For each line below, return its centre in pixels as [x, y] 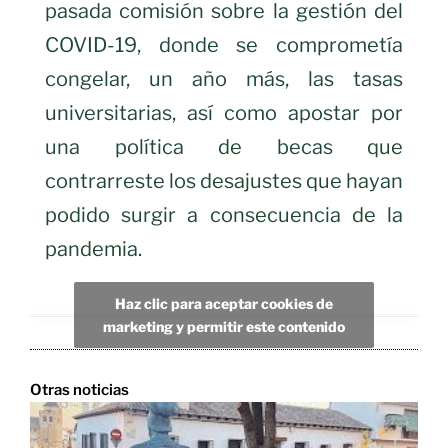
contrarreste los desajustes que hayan [224, 180]
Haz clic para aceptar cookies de [224, 304]
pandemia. [95, 248]
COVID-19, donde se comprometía [224, 44]
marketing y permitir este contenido [224, 327]
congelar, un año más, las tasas [224, 78]
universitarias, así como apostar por [224, 112]
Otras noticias [79, 389]
